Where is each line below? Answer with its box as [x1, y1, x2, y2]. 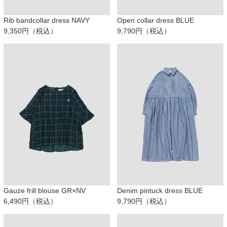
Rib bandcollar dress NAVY [4, 16, 90, 25]
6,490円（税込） [4, 197, 57, 206]
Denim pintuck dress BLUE [117, 186, 203, 195]
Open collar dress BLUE [117, 16, 194, 25]
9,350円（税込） [4, 27, 57, 35]
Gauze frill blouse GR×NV [4, 186, 86, 195]
